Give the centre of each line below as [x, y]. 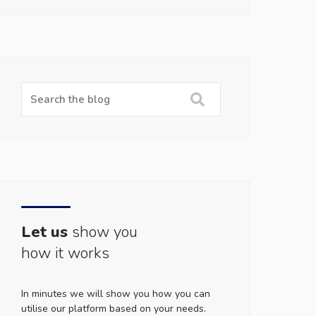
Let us [44, 232]
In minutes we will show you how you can [115, 294]
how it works [65, 253]
